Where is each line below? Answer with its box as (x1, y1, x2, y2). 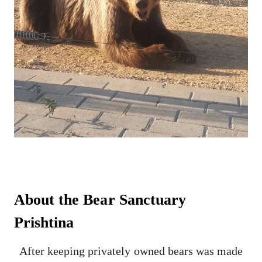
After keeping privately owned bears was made (19, 244, 243, 257)
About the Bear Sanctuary (14, 191, 186, 208)
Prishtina (14, 214, 74, 231)
